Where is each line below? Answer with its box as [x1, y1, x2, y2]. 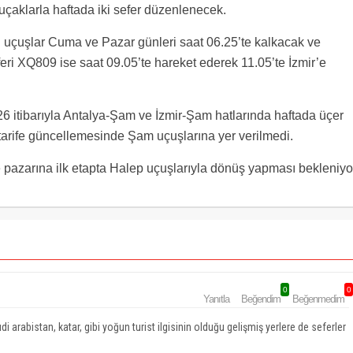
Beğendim [241, 293, 281, 305]
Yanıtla [203, 293, 229, 305]
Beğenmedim [292, 293, 344, 305]
